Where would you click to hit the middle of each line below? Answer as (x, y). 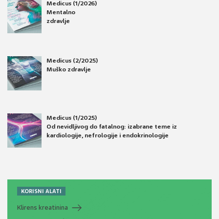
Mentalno (61, 12)
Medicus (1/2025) (72, 118)
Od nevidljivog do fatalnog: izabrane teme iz (112, 127)
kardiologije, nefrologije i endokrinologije (108, 136)
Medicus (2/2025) (72, 61)
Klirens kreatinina (43, 208)
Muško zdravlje (69, 70)
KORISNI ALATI (41, 191)
